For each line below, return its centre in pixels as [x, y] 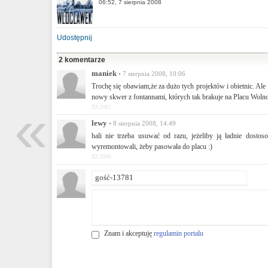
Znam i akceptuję [129, 233]
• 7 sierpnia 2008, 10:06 [151, 74]
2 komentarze [82, 60]
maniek [104, 74]
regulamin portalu [179, 233]
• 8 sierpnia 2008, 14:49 [141, 123]
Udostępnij [74, 38]
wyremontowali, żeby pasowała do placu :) [152, 147]
